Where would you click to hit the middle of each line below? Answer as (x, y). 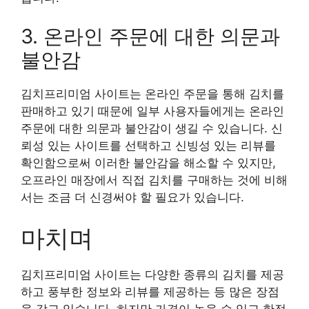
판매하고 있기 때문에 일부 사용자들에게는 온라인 (152, 111)
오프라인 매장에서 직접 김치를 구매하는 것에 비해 (154, 180)
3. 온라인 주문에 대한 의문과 (150, 36)
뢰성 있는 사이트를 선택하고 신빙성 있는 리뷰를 (148, 145)
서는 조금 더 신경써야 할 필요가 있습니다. (132, 197)
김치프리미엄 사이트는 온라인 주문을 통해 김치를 (152, 93)
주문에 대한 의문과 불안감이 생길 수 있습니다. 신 (152, 128)
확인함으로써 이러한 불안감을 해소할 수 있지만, (148, 162)
